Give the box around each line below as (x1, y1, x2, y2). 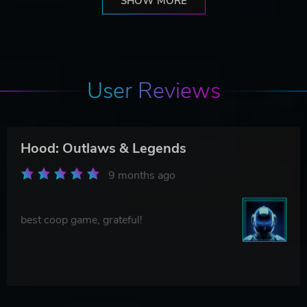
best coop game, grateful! (21, 212, 143, 228)
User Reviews (86, 75, 221, 106)
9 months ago (108, 167, 175, 183)
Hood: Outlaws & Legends (21, 138, 186, 158)
